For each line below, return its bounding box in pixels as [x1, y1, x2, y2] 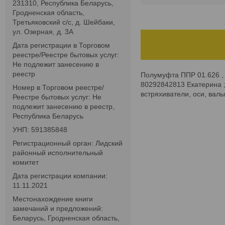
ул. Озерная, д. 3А [13, 28, 73, 36]
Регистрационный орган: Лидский [13, 139, 123, 148]
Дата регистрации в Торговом [13, 41, 110, 50]
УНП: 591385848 [13, 126, 67, 134]
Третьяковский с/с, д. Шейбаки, [13, 18, 115, 27]
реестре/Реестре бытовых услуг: [13, 51, 119, 59]
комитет [13, 158, 39, 167]
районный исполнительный [13, 149, 103, 157]
